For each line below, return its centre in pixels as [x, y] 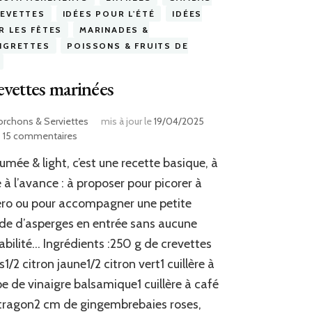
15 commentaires [40, 136]
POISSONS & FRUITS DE [128, 46]
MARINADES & [114, 30]
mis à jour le [127, 122]
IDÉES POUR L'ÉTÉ [109, 14]
